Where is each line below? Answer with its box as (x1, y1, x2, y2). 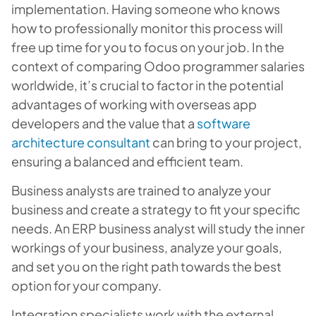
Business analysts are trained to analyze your (11, 181, 271, 198)
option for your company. (11, 276, 162, 293)
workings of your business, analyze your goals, (11, 238, 282, 255)
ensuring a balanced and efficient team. (11, 152, 243, 169)
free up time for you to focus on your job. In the (11, 38, 284, 55)
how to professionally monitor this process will (11, 19, 283, 36)
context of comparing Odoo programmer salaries (11, 57, 305, 74)
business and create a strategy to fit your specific (11, 200, 300, 217)
